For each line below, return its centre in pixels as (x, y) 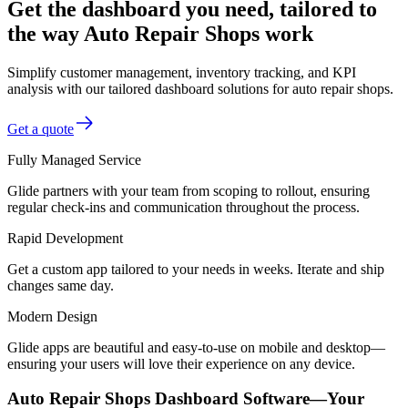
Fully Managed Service (74, 159)
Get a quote (41, 128)
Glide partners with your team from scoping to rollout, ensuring (189, 190)
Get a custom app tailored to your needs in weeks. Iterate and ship (196, 269)
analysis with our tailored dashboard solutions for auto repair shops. (200, 88)
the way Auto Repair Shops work (160, 33)
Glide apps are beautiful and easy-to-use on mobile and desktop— (196, 347)
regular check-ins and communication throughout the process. (184, 207)
